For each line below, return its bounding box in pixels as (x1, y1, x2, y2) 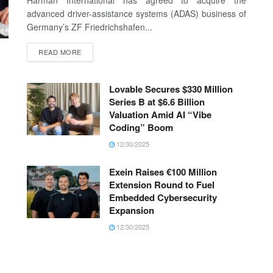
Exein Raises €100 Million (109, 165, 217, 179)
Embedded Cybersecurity (109, 191, 217, 205)
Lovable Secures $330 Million (109, 82, 233, 96)
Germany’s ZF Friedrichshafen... (27, 21, 152, 34)
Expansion (109, 204, 154, 218)
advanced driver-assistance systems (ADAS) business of (27, 7, 246, 20)
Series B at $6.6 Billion (109, 95, 205, 109)
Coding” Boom (109, 121, 173, 135)
